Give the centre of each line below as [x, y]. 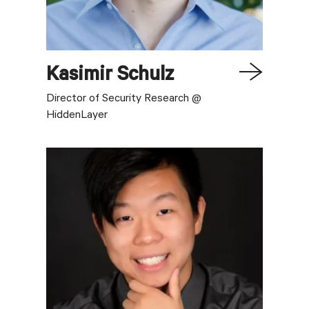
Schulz [146, 77]
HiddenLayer [77, 116]
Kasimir [80, 77]
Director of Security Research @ [124, 100]
